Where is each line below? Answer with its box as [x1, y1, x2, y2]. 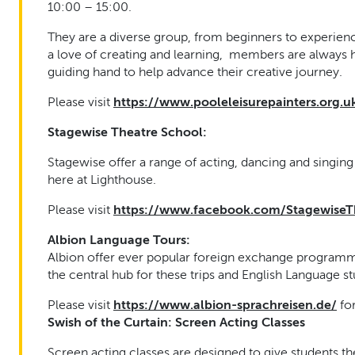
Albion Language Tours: [48, 232, 190, 247]
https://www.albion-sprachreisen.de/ [113, 297, 337, 312]
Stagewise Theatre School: [48, 124, 207, 139]
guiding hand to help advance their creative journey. [48, 64, 342, 79]
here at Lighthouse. [48, 172, 156, 187]
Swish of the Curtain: [48, 315, 172, 330]
